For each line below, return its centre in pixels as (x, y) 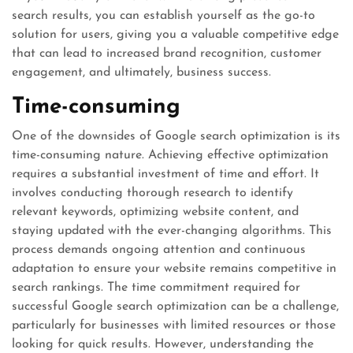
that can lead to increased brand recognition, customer (167, 54)
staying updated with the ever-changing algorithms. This (172, 231)
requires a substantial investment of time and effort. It (165, 174)
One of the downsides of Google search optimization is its (176, 136)
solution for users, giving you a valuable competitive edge (175, 35)
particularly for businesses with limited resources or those (174, 325)
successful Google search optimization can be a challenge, (175, 307)
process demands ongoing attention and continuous (159, 250)
